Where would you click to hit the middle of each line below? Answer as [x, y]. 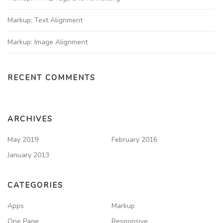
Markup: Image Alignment [48, 42]
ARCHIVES [30, 119]
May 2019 [23, 139]
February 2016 [134, 139]
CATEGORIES [35, 185]
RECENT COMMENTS [52, 77]
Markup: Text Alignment [45, 20]
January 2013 [28, 155]
